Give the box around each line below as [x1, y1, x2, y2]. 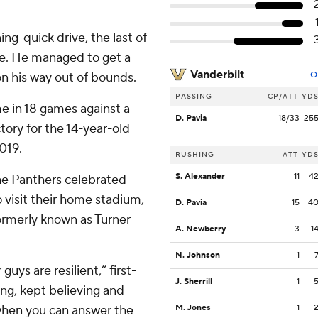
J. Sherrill [175, 276, 212, 287]
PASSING [175, 92, 212, 102]
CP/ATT [268, 92, 298, 102]
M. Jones [175, 302, 211, 314]
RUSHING [175, 150, 214, 160]
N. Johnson [175, 250, 220, 261]
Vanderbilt [190, 67, 244, 82]
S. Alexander [175, 171, 225, 182]
